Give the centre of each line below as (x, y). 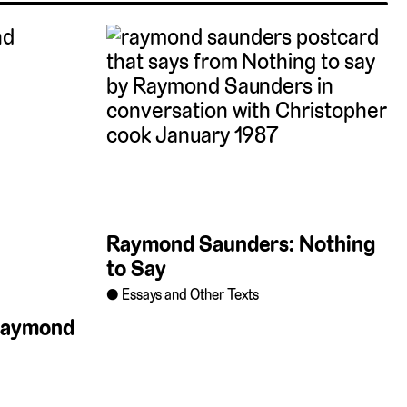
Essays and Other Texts (190, 294)
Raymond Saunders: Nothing (241, 244)
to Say (136, 269)
